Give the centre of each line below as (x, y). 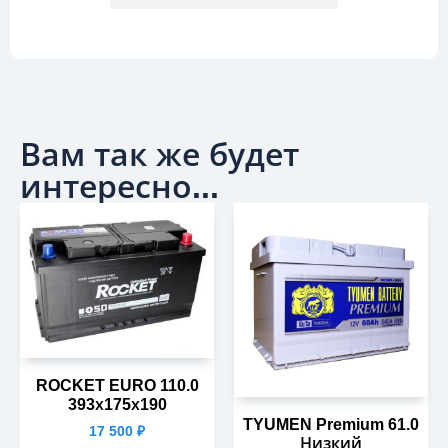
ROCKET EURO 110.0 (117, 385)
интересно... (119, 186)
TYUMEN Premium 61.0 (331, 424)
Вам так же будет (159, 154)
